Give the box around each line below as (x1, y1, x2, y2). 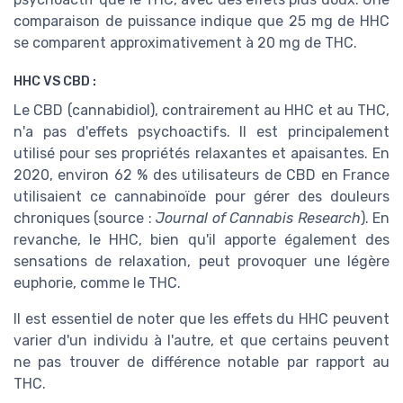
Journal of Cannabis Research (156, 209, 361, 227)
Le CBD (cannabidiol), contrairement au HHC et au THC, (13, 101, 390, 119)
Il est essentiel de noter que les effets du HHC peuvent (13, 309, 390, 327)
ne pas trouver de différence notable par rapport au (13, 353, 390, 371)
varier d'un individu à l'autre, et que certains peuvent (13, 331, 390, 349)
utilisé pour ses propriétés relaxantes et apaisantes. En (13, 144, 390, 162)
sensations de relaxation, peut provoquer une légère (13, 252, 390, 270)
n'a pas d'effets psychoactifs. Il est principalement (13, 122, 390, 140)
